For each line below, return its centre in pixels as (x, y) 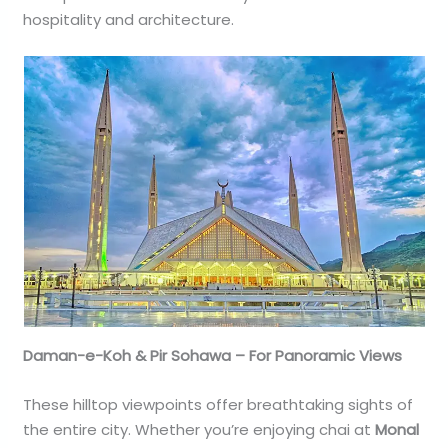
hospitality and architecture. (129, 19)
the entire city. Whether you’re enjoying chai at (199, 429)
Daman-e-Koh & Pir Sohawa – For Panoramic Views (213, 355)
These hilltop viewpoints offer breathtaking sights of (218, 404)
